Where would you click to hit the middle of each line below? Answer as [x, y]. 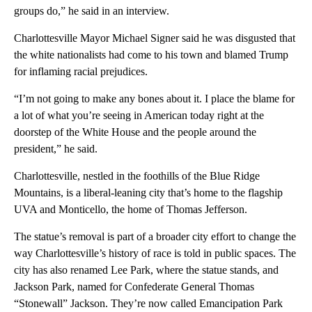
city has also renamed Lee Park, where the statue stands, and [146, 270]
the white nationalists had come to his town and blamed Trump [151, 55]
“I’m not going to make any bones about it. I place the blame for [154, 99]
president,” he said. [56, 149]
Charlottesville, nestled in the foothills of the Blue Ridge [137, 176]
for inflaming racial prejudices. [81, 72]
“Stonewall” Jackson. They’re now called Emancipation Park [148, 304]
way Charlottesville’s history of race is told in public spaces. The [155, 253]
